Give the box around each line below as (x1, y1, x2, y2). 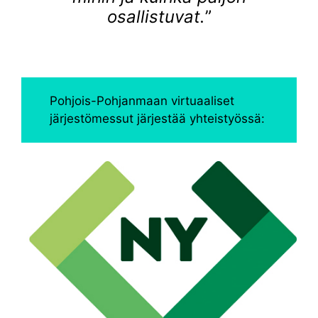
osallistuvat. (106, 6, 205, 28)
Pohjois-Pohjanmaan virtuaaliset (50, 93, 235, 108)
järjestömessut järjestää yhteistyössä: (50, 111, 265, 126)
